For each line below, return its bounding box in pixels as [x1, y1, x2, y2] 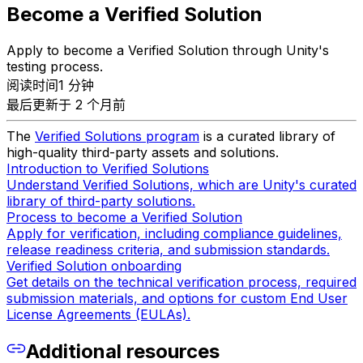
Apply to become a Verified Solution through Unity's [6, 42, 329, 59]
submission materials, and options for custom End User [6, 290, 348, 307]
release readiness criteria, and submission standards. [6, 241, 330, 258]
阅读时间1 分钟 [6, 77, 94, 94]
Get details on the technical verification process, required [6, 274, 357, 291]
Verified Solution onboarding [6, 258, 181, 275]
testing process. [6, 58, 103, 75]
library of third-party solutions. [6, 193, 195, 210]
